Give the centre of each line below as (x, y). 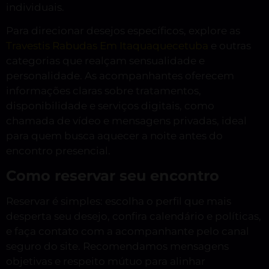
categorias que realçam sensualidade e (105, 61)
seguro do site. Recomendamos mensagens (117, 246)
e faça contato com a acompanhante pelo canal (128, 231)
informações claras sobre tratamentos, (104, 91)
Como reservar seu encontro (113, 175)
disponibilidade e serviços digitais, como (110, 106)
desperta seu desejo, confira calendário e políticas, (134, 216)
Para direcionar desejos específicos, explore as (123, 31)
